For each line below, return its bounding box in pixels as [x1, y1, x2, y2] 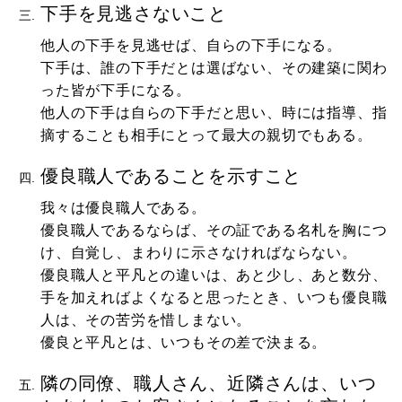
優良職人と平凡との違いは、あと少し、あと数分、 [40, 267, 388, 283]
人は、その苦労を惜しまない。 [40, 311, 252, 328]
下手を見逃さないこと [40, 3, 227, 23]
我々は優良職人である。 [40, 199, 206, 215]
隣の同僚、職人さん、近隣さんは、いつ [40, 372, 377, 393]
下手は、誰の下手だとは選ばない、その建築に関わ [40, 59, 388, 75]
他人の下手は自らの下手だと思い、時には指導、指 [40, 104, 388, 120]
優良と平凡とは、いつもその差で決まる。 [40, 334, 328, 350]
